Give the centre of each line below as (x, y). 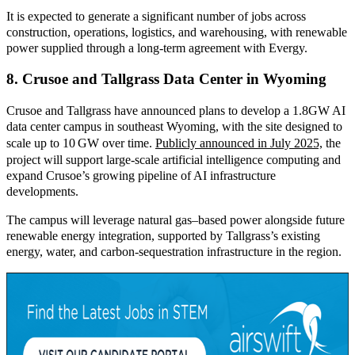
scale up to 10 (41, 143)
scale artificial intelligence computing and (238, 160)
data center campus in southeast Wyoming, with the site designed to (174, 127)
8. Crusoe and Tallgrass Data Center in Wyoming (166, 79)
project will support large (69, 160)
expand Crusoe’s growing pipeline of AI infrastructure (141, 176)
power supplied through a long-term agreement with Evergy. (157, 48)
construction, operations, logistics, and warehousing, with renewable (177, 32)
